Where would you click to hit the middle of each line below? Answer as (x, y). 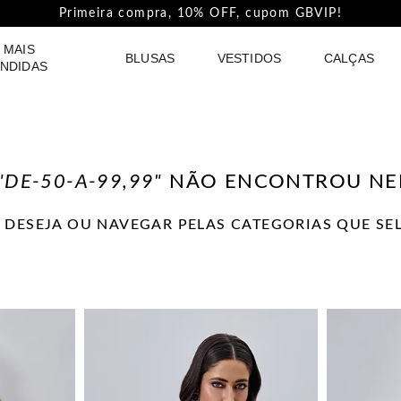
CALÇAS (349, 58)
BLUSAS (150, 58)
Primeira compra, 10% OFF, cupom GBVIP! (200, 13)
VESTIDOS (249, 58)
